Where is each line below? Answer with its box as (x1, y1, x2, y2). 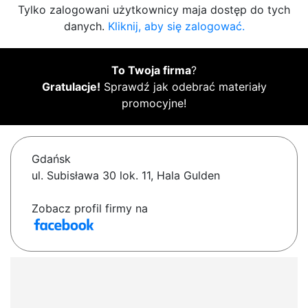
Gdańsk (32, 152, 71, 166)
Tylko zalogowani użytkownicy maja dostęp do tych (18, 3, 290, 17)
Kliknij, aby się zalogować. (107, 19, 245, 34)
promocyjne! (122, 96, 186, 111)
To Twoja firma (111, 63, 191, 78)
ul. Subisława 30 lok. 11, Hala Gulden (32, 168, 220, 183)
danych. (63, 19, 108, 34)
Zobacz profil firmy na (32, 201, 148, 216)
